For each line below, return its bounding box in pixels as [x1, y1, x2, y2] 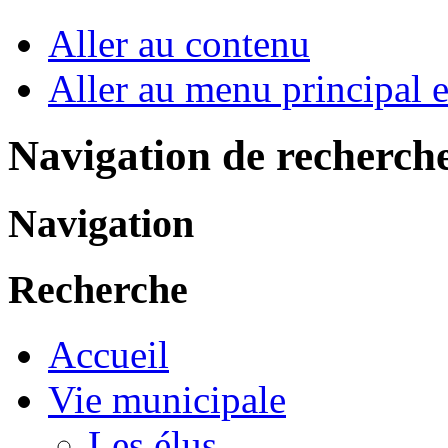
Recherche [8, 266, 188, 312]
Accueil [48, 332, 169, 376]
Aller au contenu [48, 22, 310, 66]
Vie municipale [48, 377, 286, 421]
